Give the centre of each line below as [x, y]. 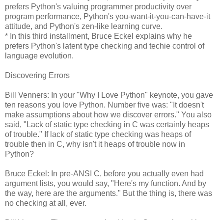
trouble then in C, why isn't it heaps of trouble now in [95, 144]
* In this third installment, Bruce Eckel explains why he [98, 36]
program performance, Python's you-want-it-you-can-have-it [108, 16]
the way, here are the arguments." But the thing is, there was [109, 193]
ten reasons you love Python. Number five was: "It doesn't [104, 105]
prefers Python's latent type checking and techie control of [105, 46]
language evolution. [39, 55]
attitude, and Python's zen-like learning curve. [84, 26]
